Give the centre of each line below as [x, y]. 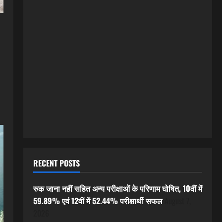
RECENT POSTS [56, 163]
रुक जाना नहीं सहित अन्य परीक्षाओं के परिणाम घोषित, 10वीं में [117, 189]
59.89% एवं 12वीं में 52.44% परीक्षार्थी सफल [98, 201]
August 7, [177, 201]
